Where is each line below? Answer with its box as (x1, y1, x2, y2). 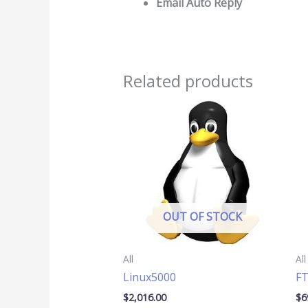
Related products (122, 69, 253, 92)
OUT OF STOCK (163, 208, 243, 224)
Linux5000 (122, 269, 176, 285)
